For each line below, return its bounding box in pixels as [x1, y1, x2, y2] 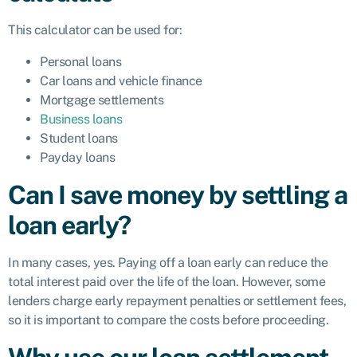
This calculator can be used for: [8, 22, 182, 38]
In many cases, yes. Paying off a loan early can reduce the [8, 255, 328, 271]
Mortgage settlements [40, 92, 163, 108]
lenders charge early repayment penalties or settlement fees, [8, 293, 346, 309]
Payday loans [40, 150, 115, 166]
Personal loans [40, 54, 121, 70]
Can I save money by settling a [8, 180, 347, 210]
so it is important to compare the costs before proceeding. [8, 312, 328, 328]
